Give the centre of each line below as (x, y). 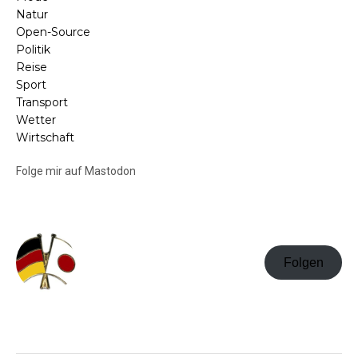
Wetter (36, 120)
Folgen (303, 262)
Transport (42, 102)
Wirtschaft (45, 137)
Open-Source (53, 32)
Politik (33, 50)
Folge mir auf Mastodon (76, 171)
